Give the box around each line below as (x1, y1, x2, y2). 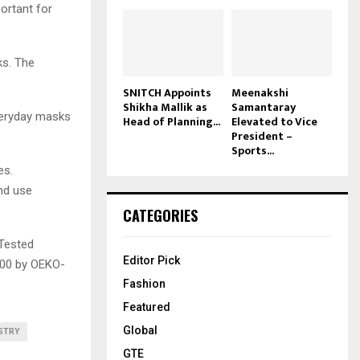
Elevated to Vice (231, 112, 317, 131)
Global (123, 323, 157, 337)
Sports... (231, 141, 274, 160)
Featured (123, 300, 170, 313)
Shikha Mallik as (123, 97, 207, 117)
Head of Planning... (123, 112, 220, 131)
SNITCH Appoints (123, 83, 211, 102)
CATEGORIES (123, 204, 198, 226)
